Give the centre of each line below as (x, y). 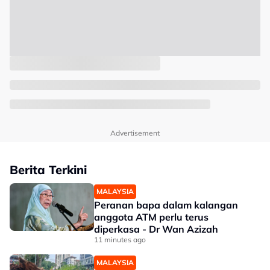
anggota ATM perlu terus (151, 217)
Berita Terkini (48, 170)
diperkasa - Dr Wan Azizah (156, 229)
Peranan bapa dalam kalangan (166, 205)
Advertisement (135, 133)
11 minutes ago (120, 240)
